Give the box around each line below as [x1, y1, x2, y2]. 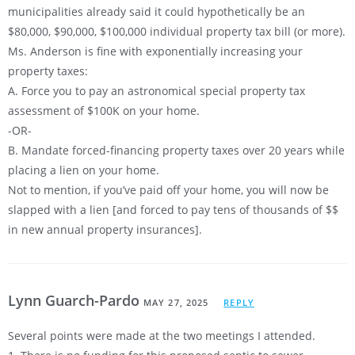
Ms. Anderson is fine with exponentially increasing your [8, 44, 303, 59]
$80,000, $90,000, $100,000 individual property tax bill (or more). [8, 24, 345, 40]
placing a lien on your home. [8, 162, 159, 178]
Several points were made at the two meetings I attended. [8, 328, 315, 344]
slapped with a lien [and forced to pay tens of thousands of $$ [8, 202, 338, 218]
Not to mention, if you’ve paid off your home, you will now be [8, 182, 329, 198]
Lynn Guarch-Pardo [8, 291, 143, 311]
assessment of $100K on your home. [8, 103, 200, 119]
